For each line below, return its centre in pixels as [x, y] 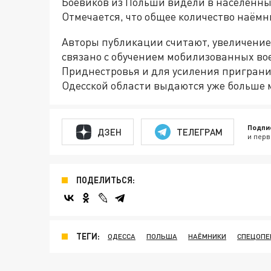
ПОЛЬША [162, 236]
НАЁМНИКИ [207, 236]
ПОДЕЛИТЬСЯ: [106, 180]
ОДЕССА [122, 236]
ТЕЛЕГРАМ [199, 132]
